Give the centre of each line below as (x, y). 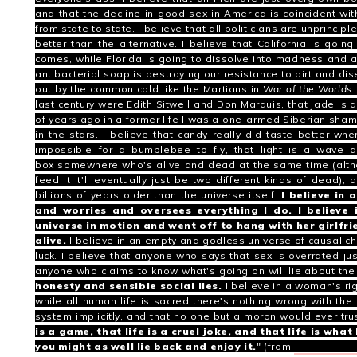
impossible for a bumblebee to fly (130, 149)
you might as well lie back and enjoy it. (146, 346)
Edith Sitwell (159, 104)
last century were (81, 104)
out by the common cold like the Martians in (149, 89)
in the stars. (67, 134)
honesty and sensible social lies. (129, 286)
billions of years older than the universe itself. (159, 195)
